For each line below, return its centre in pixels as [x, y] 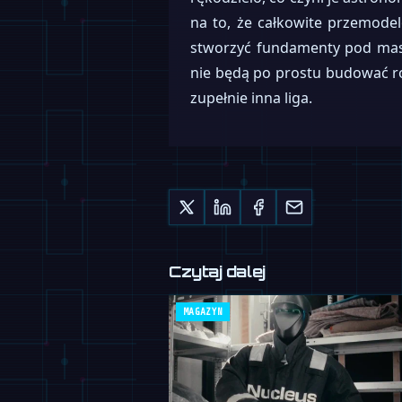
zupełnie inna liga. [251, 97]
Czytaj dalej [217, 271]
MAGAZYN [203, 312]
